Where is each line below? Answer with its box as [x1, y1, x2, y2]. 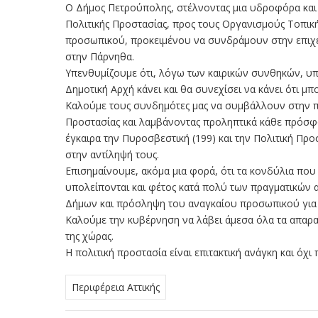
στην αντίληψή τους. [65, 148, 159, 161]
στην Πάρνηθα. [65, 50, 134, 63]
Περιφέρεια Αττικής [72, 280, 160, 294]
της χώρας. [65, 229, 116, 243]
